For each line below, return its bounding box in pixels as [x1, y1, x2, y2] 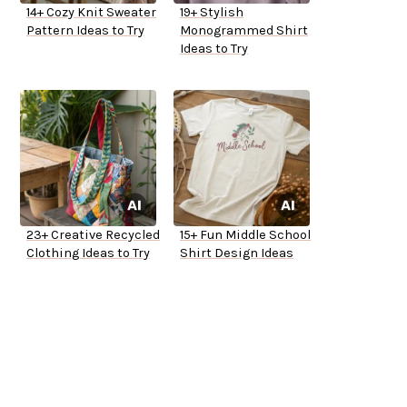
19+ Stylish [180, 5, 243, 21]
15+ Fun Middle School [180, 227, 311, 243]
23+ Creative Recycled [26, 227, 160, 243]
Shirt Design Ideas [180, 245, 293, 262]
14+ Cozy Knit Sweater [26, 5, 156, 21]
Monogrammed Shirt [180, 23, 308, 39]
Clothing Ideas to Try [26, 245, 150, 262]
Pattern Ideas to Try [26, 23, 144, 39]
